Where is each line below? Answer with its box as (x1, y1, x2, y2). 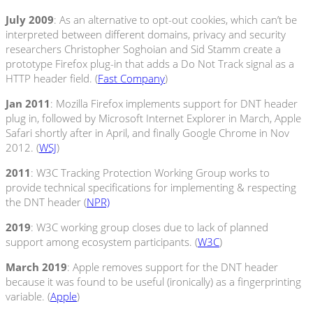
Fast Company (98, 71, 165, 85)
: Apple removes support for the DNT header (67, 259, 278, 274)
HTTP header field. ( (6, 71, 98, 85)
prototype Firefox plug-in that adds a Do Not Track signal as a (6, 56, 294, 71)
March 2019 (6, 259, 67, 274)
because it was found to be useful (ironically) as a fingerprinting (6, 274, 301, 289)
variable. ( (6, 289, 50, 303)
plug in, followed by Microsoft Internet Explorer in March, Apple (6, 110, 301, 125)
